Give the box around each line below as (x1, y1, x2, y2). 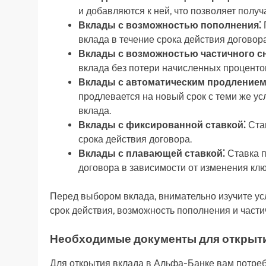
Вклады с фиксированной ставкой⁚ (78, 119, 246, 131)
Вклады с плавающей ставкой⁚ (78, 147, 225, 159)
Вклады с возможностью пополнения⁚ (78, 19, 261, 31)
